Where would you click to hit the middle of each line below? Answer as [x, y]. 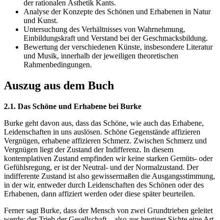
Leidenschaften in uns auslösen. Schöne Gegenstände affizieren [102, 132]
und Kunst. [41, 21]
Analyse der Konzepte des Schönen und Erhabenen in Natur [117, 12]
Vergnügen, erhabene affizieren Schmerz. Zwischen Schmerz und [105, 141]
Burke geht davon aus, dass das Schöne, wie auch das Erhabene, [104, 123]
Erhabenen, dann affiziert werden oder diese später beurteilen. [99, 194]
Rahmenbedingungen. [58, 65]
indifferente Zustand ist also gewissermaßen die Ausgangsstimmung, [110, 176]
